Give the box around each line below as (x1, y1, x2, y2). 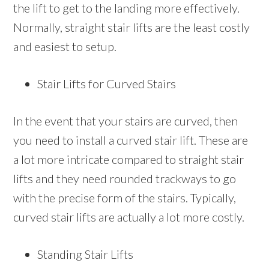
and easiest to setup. (13, 39, 117, 54)
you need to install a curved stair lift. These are (13, 133, 249, 148)
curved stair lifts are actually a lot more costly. (13, 210, 245, 225)
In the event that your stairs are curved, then (13, 113, 238, 128)
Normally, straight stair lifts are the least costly (13, 20, 250, 35)
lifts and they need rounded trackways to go (13, 171, 237, 186)
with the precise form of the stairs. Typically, (13, 190, 237, 205)
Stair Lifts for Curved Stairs (37, 76, 177, 91)
